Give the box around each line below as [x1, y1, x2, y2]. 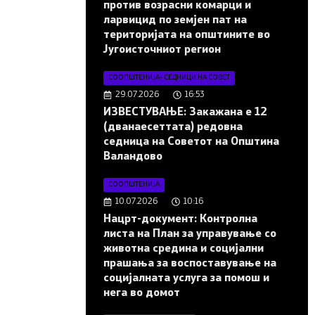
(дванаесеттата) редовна [103, 121, 243, 133]
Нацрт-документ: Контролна [103, 213, 257, 225]
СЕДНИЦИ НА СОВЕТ [164, 73, 230, 82]
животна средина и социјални [103, 243, 264, 255]
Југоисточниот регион [103, 44, 221, 56]
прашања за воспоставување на [103, 257, 276, 269]
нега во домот [103, 287, 180, 299]
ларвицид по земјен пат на [103, 14, 247, 26]
